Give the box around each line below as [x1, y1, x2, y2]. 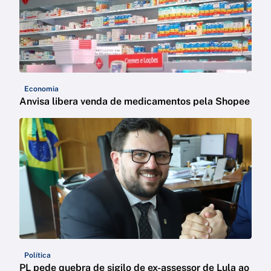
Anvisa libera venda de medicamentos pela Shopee [19, 96, 250, 108]
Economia [24, 85, 59, 94]
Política [24, 251, 51, 260]
